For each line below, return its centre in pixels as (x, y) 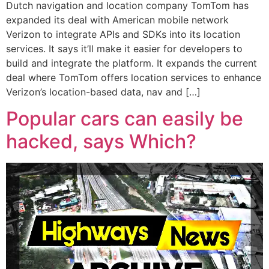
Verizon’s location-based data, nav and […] (103, 92)
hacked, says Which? (101, 142)
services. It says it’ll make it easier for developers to (124, 48)
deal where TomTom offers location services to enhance (134, 77)
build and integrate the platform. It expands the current (131, 63)
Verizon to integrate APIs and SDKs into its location (123, 34)
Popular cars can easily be (125, 119)
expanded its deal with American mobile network (117, 20)
